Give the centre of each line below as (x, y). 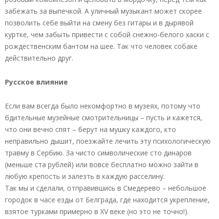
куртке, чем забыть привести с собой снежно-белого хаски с (107, 34)
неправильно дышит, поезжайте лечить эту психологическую (108, 141)
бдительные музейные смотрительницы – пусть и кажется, (104, 117)
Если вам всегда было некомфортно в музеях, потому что (103, 106)
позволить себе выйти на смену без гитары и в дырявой (99, 22)
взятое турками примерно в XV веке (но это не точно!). (97, 211)
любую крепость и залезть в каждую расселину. (85, 176)
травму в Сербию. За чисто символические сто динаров (98, 153)
